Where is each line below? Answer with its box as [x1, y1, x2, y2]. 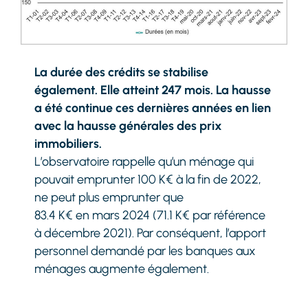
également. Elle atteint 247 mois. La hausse [34, 82, 272, 98]
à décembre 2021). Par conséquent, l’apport [34, 225, 267, 241]
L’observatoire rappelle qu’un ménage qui [34, 153, 254, 169]
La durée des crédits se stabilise [34, 64, 209, 80]
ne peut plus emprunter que [34, 189, 184, 205]
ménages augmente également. [34, 261, 210, 276]
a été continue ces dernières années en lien [34, 100, 272, 115]
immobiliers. [34, 135, 102, 151]
